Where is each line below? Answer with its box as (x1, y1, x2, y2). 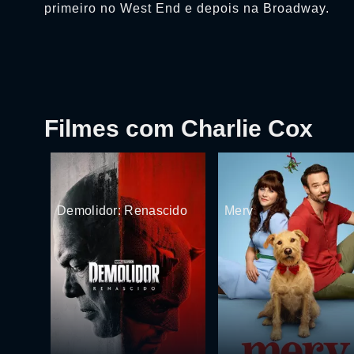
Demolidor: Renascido (57, 203, 187, 217)
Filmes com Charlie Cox (44, 115, 313, 141)
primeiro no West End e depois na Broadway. (44, 2, 330, 15)
